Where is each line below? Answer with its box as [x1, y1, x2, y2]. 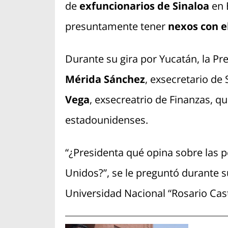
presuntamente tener [65, 19, 168, 34]
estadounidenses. [65, 113, 148, 127]
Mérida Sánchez [65, 72, 145, 87]
